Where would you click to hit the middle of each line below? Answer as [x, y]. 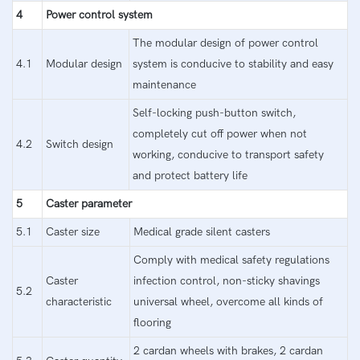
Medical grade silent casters [202, 231]
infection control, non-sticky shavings [227, 280]
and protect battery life [190, 175]
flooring [152, 322]
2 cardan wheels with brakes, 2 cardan [228, 350]
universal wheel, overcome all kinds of [228, 301]
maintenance [164, 84]
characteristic [79, 301]
